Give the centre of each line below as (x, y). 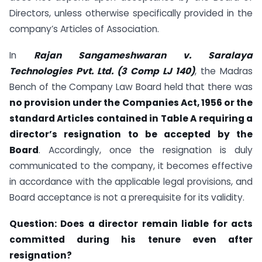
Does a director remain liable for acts (157, 223)
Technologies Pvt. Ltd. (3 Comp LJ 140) (102, 71)
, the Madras (223, 71)
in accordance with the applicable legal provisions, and (131, 182)
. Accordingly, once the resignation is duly (146, 150)
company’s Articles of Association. (84, 29)
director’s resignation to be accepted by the (131, 134)
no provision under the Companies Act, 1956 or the (131, 103)
